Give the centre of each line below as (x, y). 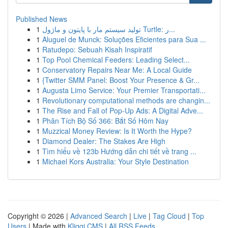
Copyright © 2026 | (39, 216)
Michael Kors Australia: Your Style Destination (116, 161)
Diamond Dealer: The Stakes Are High (104, 141)
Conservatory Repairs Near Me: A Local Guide (117, 70)
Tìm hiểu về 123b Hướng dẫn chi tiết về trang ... (119, 151)
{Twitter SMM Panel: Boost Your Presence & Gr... (121, 80)
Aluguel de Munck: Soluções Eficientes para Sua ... (124, 39)
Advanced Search (99, 216)
